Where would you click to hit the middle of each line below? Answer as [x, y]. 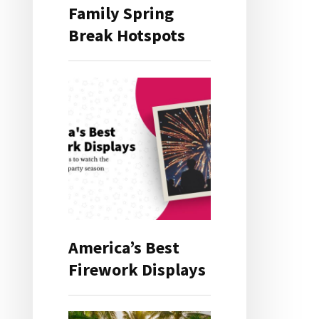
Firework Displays [137, 269]
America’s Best [124, 247]
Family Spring [121, 14]
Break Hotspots [127, 36]
